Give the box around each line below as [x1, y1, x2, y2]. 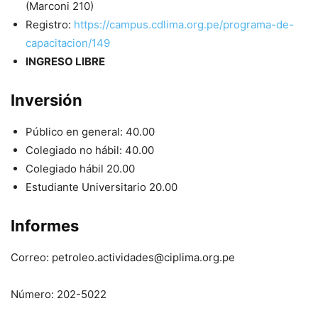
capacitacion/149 [26, 36, 110, 50]
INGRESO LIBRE [26, 55, 105, 69]
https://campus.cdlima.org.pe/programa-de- [74, 18, 294, 32]
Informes [11, 216, 79, 236]
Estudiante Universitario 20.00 [26, 180, 177, 194]
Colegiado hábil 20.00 [26, 162, 135, 176]
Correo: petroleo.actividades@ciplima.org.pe [11, 251, 235, 265]
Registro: [26, 18, 74, 32]
